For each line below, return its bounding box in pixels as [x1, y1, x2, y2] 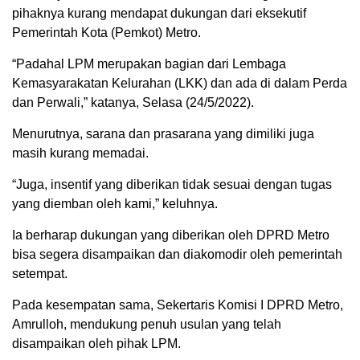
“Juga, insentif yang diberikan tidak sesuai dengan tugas [12, 178, 332, 192]
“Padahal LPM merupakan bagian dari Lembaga [12, 57, 286, 72]
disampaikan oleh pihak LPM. [12, 337, 181, 351]
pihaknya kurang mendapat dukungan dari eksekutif [12, 6, 306, 21]
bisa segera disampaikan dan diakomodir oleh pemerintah [12, 247, 342, 262]
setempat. [12, 267, 67, 281]
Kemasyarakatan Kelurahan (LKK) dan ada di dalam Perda [12, 76, 347, 91]
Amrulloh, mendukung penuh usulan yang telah [12, 317, 281, 332]
